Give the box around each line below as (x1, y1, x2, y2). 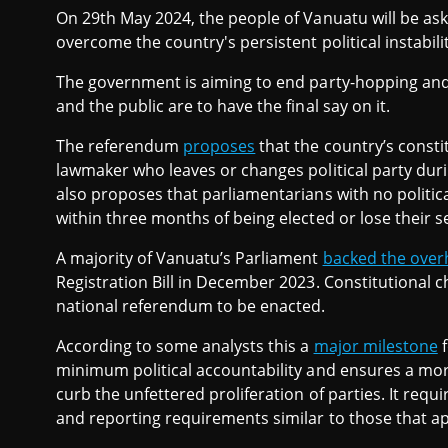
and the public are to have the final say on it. (56, 94, 390, 117)
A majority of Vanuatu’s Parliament (56, 246, 323, 269)
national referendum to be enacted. (56, 294, 326, 317)
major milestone (313, 334, 438, 357)
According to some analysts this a (56, 334, 314, 357)
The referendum (56, 134, 184, 157)
